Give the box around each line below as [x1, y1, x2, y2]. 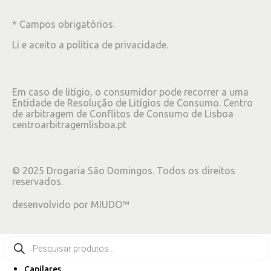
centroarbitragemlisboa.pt [12, 119, 126, 131]
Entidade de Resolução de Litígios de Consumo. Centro [12, 97, 253, 109]
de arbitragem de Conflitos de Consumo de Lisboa [12, 108, 233, 120]
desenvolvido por [12, 199, 91, 211]
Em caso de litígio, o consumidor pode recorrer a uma [12, 87, 249, 98]
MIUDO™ [91, 199, 129, 211]
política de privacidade [67, 39, 166, 51]
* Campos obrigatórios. [12, 19, 115, 30]
